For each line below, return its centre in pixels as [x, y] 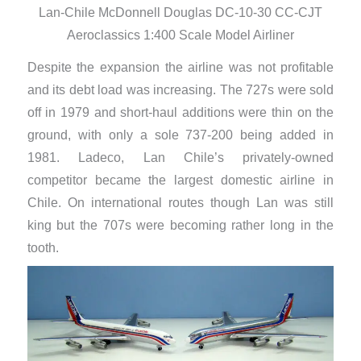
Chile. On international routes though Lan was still [180, 203]
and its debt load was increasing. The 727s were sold [180, 90]
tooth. [43, 248]
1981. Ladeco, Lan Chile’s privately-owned [180, 158]
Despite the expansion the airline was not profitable [180, 68]
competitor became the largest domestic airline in [180, 180]
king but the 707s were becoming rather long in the [180, 226]
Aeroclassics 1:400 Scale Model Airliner [180, 35]
